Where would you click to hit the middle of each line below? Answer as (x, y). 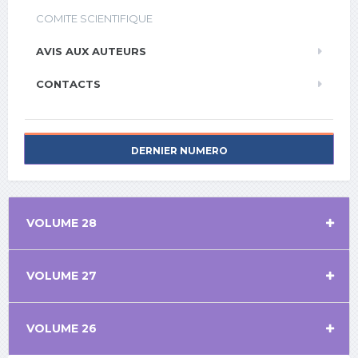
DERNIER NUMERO (179, 151)
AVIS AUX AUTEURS (91, 52)
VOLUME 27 (62, 276)
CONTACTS (68, 84)
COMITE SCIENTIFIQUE (94, 19)
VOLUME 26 (62, 329)
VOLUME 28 (62, 223)
